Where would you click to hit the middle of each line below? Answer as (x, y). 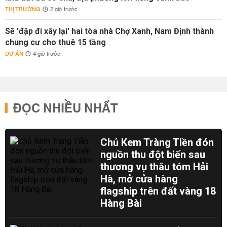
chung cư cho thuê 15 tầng (55, 42)
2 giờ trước (64, 10)
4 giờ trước (47, 54)
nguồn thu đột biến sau (153, 155)
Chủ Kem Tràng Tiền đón (157, 142)
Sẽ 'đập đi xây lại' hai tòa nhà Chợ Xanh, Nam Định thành (109, 31)
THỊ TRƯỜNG (23, 9)
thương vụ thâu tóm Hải (155, 167)
